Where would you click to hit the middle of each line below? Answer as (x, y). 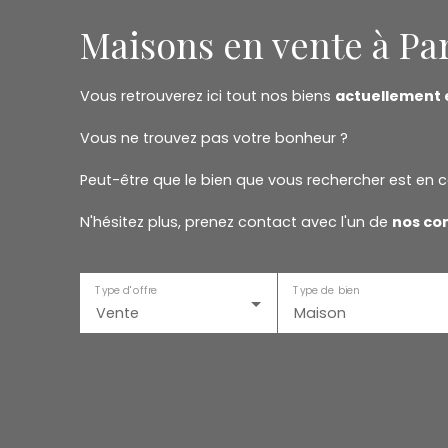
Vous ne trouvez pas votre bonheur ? (214, 137)
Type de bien (325, 289)
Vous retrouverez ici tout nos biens (207, 95)
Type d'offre (126, 289)
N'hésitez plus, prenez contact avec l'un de (236, 221)
